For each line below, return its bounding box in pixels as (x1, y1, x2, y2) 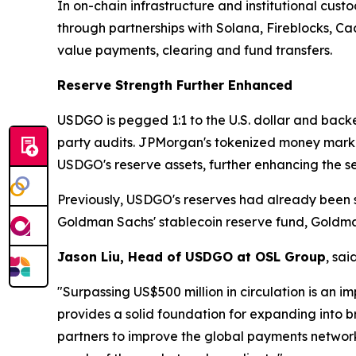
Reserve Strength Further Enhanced (57, 76, 292, 93)
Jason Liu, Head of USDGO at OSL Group (57, 248, 326, 265)
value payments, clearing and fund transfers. (57, 41, 332, 58)
